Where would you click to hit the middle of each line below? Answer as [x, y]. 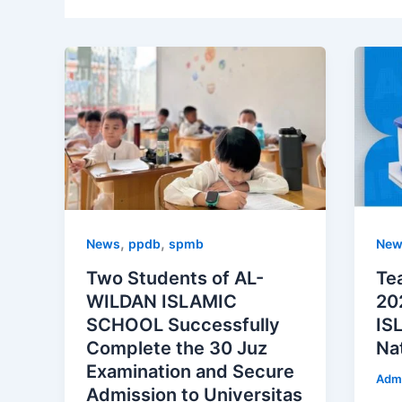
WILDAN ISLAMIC [162, 301]
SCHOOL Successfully [183, 324]
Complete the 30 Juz [177, 348]
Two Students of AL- [175, 278]
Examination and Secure [190, 371]
